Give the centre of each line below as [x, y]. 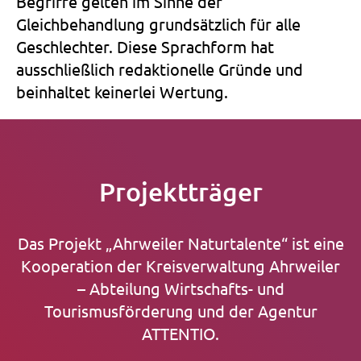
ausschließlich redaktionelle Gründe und [160, 69]
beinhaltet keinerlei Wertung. [122, 92]
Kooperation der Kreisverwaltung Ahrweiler [180, 266]
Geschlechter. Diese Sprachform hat [145, 47]
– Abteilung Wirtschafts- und [180, 288]
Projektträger [180, 192]
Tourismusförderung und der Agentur [180, 311]
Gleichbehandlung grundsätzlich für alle [158, 24]
